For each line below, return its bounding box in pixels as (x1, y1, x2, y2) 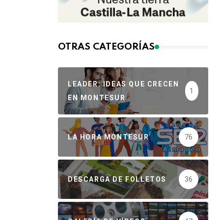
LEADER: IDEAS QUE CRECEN (68, 80, 179, 88)
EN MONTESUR (68, 94, 126, 102)
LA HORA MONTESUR (68, 133, 149, 141)
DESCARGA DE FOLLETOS (68, 175, 166, 184)
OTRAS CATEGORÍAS (58, 42, 155, 52)
